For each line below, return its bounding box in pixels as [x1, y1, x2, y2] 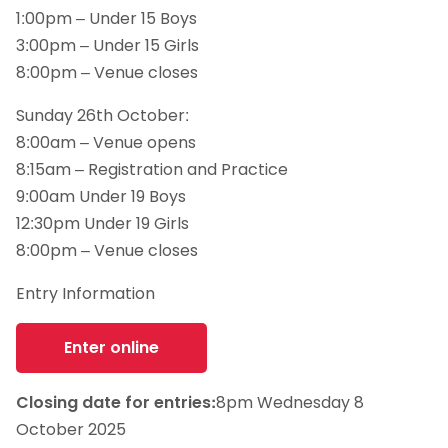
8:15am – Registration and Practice [16, 157, 288, 181]
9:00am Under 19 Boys [16, 184, 186, 208]
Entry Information [16, 281, 155, 305]
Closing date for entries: [16, 391, 216, 415]
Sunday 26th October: [16, 103, 189, 127]
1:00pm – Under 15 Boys [16, 6, 197, 30]
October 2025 [16, 418, 126, 442]
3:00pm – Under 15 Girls [16, 33, 199, 57]
